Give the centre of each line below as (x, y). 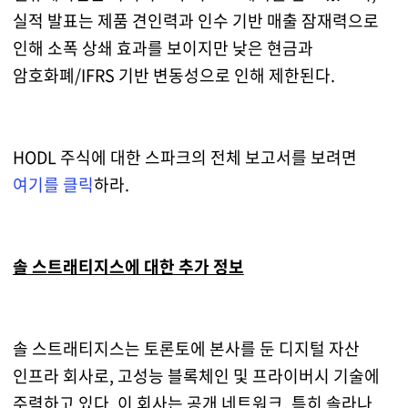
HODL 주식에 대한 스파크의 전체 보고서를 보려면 (184, 158)
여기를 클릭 (53, 185)
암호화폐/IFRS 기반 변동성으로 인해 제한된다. (173, 76)
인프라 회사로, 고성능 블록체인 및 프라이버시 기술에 (196, 376)
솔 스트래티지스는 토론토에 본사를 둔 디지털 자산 (186, 349)
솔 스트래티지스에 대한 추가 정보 (128, 267)
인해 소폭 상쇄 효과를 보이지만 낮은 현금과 (163, 48)
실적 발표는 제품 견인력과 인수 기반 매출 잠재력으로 (195, 21)
